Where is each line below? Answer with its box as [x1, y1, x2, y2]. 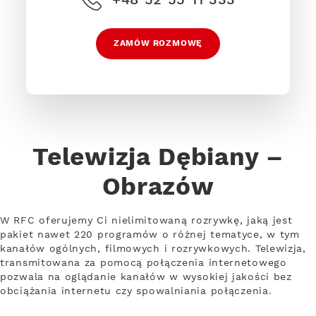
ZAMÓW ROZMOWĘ [113, 37, 203, 49]
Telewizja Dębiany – [32, 142, 284, 174]
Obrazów [102, 171, 214, 204]
